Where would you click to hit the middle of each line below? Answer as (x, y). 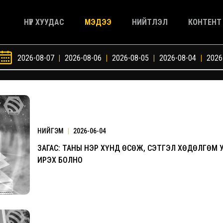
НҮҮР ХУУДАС (44, 22)
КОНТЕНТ (205, 22)
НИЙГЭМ (51, 131)
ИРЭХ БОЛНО (60, 160)
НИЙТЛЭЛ (150, 22)
